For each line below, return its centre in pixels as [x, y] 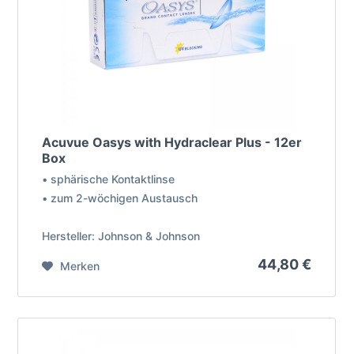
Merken [80, 266]
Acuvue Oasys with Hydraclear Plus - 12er [172, 143]
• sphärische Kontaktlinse [109, 179]
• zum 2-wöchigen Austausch [120, 198]
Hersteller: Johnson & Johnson [121, 236]
